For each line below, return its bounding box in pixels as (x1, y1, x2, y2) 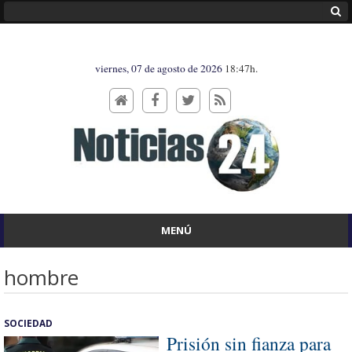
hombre (4, 263, 79, 291)
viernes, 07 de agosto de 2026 (94, 61, 225, 75)
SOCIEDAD (4, 317, 53, 329)
